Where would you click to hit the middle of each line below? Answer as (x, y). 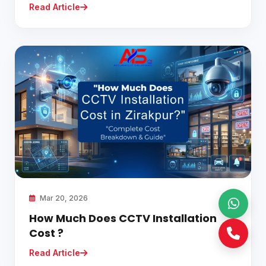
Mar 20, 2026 (63, 198)
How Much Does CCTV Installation (123, 218)
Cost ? (46, 233)
